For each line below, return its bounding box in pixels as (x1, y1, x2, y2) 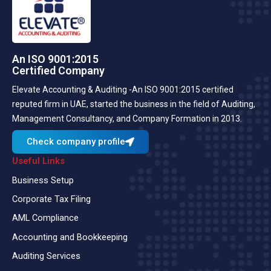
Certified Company (12, 64, 105, 77)
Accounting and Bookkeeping (12, 231, 128, 243)
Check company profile (27, 136, 125, 148)
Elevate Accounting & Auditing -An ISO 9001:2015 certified (12, 85, 233, 95)
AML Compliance (12, 212, 79, 224)
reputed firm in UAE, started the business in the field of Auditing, (12, 99, 255, 109)
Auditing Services (12, 250, 80, 261)
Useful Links (12, 155, 65, 167)
